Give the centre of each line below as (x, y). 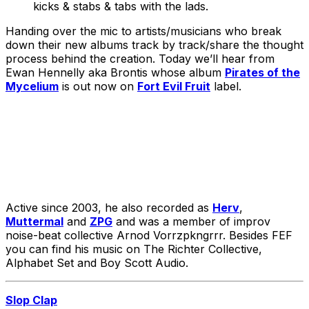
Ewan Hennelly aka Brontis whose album (115, 72)
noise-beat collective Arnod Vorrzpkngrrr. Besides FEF (149, 235)
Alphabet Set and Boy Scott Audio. (97, 262)
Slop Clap (31, 300)
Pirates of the (262, 72)
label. (226, 86)
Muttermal (34, 221)
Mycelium (32, 86)
